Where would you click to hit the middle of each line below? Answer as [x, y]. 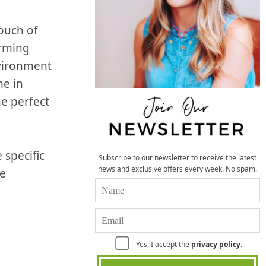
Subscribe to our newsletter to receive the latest [178, 157]
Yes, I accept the [163, 244]
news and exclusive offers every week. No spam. [178, 169]
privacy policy [216, 244]
